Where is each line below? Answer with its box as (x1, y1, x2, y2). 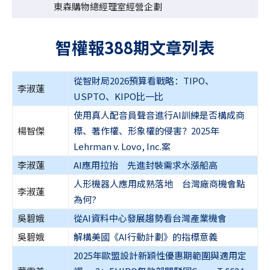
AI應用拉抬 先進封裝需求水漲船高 (74, 159, 218, 172)
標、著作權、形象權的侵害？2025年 (74, 124, 219, 137)
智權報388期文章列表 (55, 36, 215, 60)
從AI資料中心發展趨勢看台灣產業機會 (74, 212, 227, 225)
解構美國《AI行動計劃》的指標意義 (74, 230, 218, 243)
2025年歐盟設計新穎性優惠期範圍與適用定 (74, 249, 246, 262)
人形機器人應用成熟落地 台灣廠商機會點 (74, 177, 245, 190)
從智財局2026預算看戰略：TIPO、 (74, 74, 214, 87)
